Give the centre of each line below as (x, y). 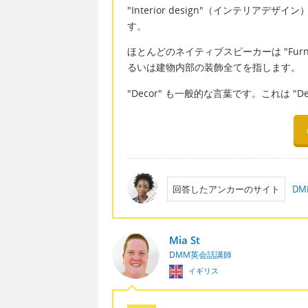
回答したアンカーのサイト (226, 189)
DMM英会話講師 (200, 254)
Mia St (184, 240)
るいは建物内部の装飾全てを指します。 (214, 67)
